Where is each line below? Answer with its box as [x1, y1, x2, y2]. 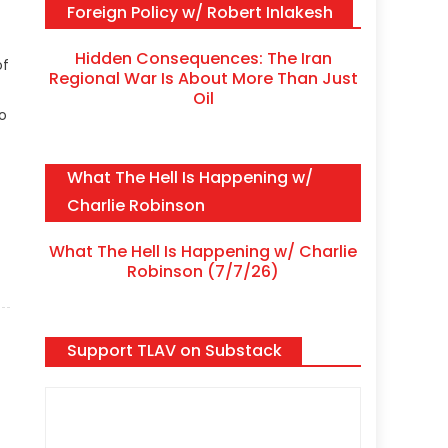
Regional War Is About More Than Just [48, 66, 358, 90]
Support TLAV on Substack [67, 338, 283, 362]
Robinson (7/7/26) [127, 259, 280, 283]
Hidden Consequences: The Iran [74, 46, 332, 70]
